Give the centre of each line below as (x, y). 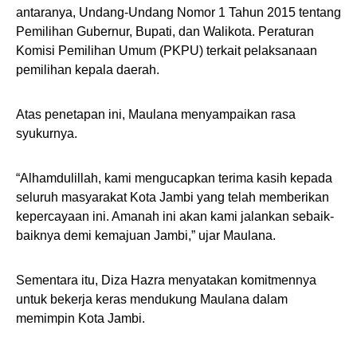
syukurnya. (47, 133)
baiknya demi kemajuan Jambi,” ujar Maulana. (146, 235)
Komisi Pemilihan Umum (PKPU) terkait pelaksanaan (167, 51)
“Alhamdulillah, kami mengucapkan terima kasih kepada (174, 178)
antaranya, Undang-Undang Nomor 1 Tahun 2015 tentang (178, 12)
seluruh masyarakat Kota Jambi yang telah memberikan (173, 197)
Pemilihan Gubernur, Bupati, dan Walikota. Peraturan (165, 31)
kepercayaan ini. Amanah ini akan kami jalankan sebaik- (175, 216)
